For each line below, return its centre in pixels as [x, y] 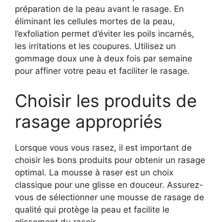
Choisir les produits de [106, 100]
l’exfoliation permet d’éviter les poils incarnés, [105, 34]
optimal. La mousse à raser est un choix [94, 172]
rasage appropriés [88, 121]
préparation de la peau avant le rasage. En [99, 9]
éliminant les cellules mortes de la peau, [95, 21]
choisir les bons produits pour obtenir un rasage [110, 160]
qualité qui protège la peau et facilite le [92, 209]
